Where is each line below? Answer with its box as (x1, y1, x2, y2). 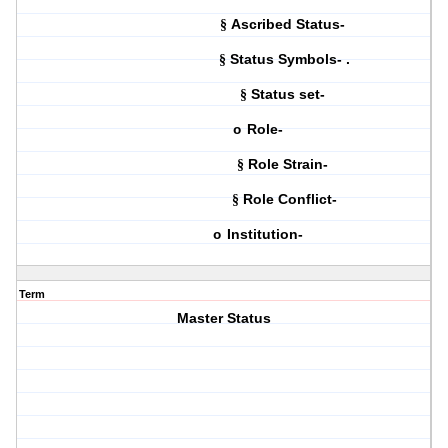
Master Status (177, 310, 272, 327)
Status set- (250, 86, 329, 103)
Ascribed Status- (230, 16, 349, 33)
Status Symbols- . (229, 51, 350, 68)
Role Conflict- (242, 191, 337, 208)
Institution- (227, 226, 308, 243)
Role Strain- (247, 156, 332, 173)
